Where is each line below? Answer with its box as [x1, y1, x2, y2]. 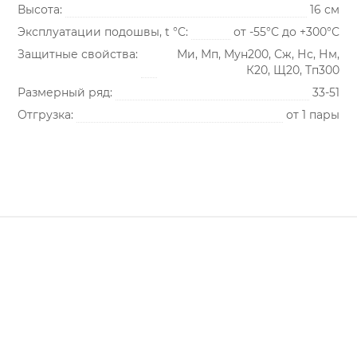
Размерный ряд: [18, 85, 112, 100]
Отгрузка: [18, 108, 73, 122]
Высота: [18, 2, 62, 17]
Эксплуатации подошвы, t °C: [18, 25, 188, 39]
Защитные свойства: [18, 47, 138, 61]
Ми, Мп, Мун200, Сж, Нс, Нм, [177, 47, 339, 61]
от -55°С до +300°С [233, 25, 339, 39]
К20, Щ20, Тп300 [246, 63, 339, 77]
